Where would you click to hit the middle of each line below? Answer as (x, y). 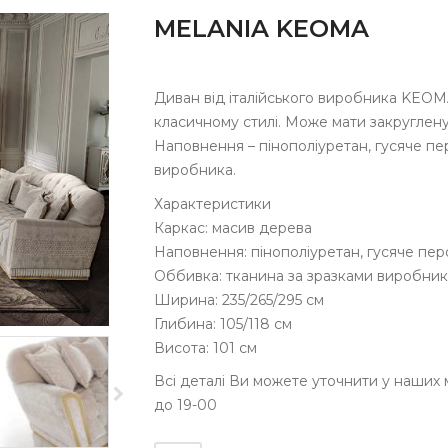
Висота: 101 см (205, 347)
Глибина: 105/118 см (223, 323)
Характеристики (212, 203)
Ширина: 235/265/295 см (239, 299)
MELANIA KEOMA (261, 28)
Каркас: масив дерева (233, 227)
